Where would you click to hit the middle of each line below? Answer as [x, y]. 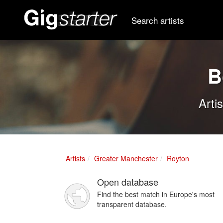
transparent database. [132, 204]
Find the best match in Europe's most [156, 194]
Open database [128, 182]
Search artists [158, 20]
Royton [178, 158]
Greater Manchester [126, 158]
